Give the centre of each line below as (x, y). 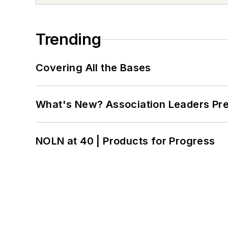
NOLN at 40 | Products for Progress (125, 141)
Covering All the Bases (93, 68)
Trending (68, 39)
